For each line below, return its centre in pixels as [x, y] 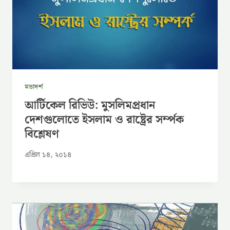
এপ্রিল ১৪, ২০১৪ [48, 155]
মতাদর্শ [34, 87]
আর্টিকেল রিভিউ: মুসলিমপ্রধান [90, 105]
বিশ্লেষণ [42, 134]
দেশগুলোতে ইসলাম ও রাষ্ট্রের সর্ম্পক [104, 120]
